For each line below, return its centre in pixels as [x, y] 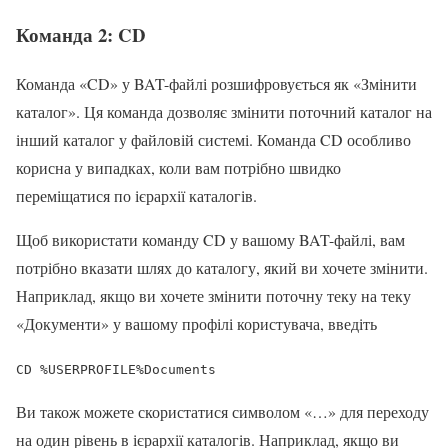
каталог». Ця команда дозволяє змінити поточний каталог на [224, 111]
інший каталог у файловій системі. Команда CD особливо [213, 139]
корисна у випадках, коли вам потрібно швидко [178, 167]
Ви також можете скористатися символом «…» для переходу [222, 411]
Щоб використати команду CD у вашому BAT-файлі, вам [210, 239]
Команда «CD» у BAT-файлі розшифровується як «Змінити [216, 83]
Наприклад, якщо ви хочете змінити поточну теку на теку [213, 295]
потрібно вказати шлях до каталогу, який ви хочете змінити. [222, 267]
